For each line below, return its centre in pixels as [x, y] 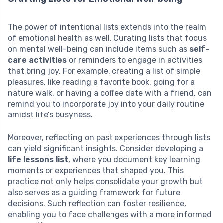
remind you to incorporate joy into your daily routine [106, 104]
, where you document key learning [134, 160]
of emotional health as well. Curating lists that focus [107, 38]
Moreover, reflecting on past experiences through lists [109, 138]
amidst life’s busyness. [50, 115]
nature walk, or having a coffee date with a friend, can [110, 93]
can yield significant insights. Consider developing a [106, 149]
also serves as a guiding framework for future [94, 193]
